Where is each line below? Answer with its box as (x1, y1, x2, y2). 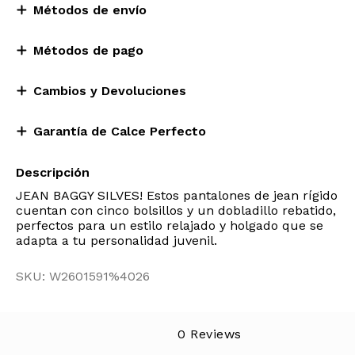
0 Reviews (177, 326, 242, 342)
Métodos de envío (33, 2, 147, 17)
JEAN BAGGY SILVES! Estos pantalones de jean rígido (16, 188, 338, 203)
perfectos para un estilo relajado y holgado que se (16, 218, 323, 233)
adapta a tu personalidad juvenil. (16, 233, 217, 248)
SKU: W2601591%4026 (16, 269, 150, 284)
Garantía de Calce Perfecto (33, 124, 206, 139)
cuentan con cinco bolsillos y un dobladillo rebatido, (16, 203, 336, 218)
